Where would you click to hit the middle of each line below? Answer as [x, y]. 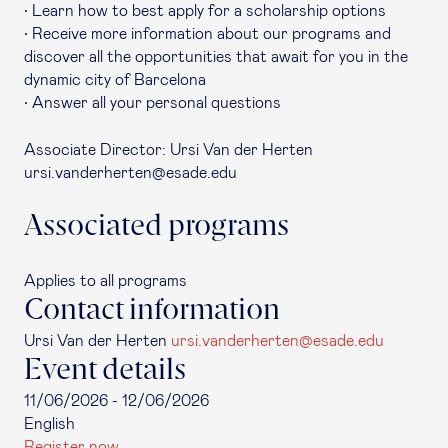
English [49, 424]
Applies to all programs [105, 281]
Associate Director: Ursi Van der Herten [168, 150]
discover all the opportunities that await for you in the [216, 57]
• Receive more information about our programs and [207, 34]
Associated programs [156, 227]
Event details [105, 371]
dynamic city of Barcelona [115, 80]
